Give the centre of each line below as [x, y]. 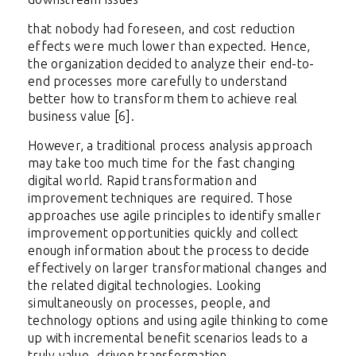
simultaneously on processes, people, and [149, 303]
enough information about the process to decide [169, 251]
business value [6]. [81, 116]
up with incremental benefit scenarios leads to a [168, 338]
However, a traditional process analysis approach [170, 146]
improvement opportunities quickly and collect [163, 233]
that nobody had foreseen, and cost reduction [161, 29]
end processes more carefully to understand [158, 81]
